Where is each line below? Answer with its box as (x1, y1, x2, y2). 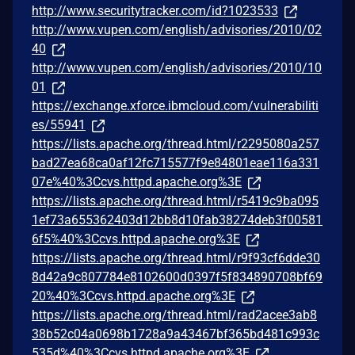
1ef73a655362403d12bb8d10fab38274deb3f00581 (32, 212, 323, 227)
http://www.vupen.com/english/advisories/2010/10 (32, 59, 322, 75)
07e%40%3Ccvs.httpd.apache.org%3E (32, 174, 242, 189)
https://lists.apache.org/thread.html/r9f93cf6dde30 (32, 250, 320, 265)
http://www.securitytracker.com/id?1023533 (32, 2, 278, 18)
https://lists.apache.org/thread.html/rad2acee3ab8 (32, 307, 317, 323)
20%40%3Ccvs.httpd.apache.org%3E (32, 288, 235, 303)
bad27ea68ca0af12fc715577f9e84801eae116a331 (32, 155, 319, 170)
